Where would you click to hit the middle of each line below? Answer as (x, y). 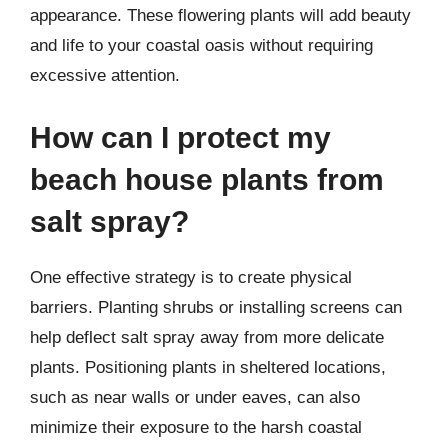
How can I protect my (180, 137)
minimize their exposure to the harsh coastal (196, 427)
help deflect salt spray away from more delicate (207, 337)
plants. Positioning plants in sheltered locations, (208, 367)
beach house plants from (207, 179)
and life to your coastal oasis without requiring (201, 45)
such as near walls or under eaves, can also (195, 397)
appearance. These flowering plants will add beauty (220, 15)
